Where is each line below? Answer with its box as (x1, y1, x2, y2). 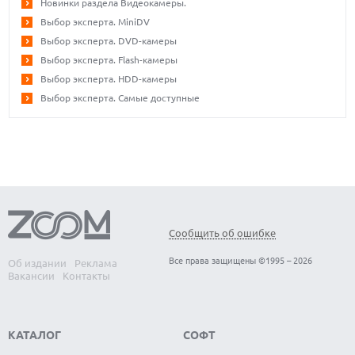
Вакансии (8, 270, 55, 282)
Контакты (63, 270, 110, 282)
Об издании (8, 258, 67, 269)
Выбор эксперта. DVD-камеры (40, 36, 177, 47)
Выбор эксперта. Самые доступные (40, 93, 200, 104)
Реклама (74, 258, 117, 269)
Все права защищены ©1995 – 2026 (169, 255, 312, 265)
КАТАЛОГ (8, 329, 61, 342)
